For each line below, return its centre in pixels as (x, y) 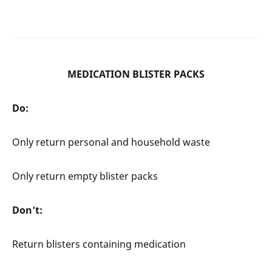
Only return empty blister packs (85, 176)
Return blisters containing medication (99, 244)
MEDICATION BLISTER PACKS (136, 74)
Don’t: (27, 210)
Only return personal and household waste (111, 142)
